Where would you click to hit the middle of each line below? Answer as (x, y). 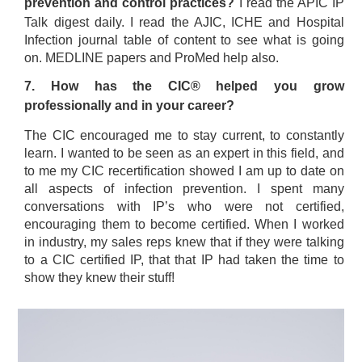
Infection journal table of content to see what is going (184, 40)
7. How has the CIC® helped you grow (184, 86)
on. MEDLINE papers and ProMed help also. (152, 58)
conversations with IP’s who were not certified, (184, 206)
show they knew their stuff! (100, 278)
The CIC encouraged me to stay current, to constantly (184, 135)
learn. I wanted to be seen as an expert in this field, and (184, 153)
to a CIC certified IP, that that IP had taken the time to (184, 260)
